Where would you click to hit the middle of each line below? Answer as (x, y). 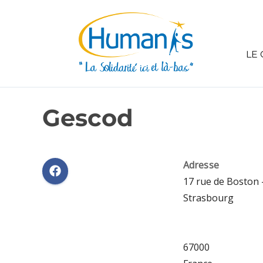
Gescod (88, 118)
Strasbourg (208, 198)
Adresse (201, 165)
